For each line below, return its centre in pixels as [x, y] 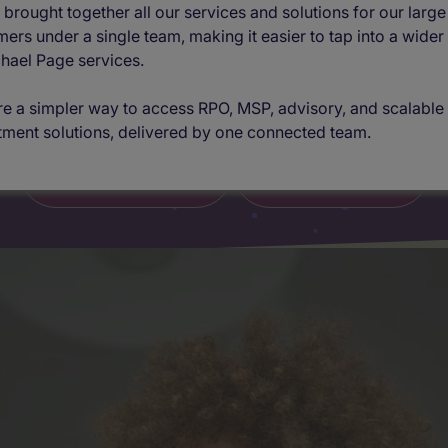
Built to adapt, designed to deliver [224, 87]
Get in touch [331, 171]
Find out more [125, 171]
